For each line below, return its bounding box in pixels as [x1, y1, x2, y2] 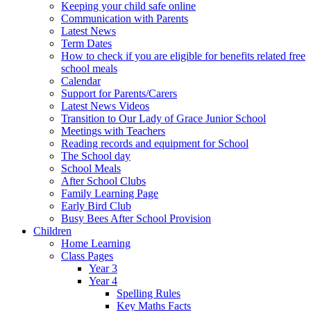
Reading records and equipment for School [61, 137, 249, 149]
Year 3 [89, 262, 117, 274]
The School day [61, 149, 131, 162]
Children [33, 224, 72, 237]
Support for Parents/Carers [61, 87, 177, 99]
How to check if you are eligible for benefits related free [61, 49, 305, 62]
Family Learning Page [61, 187, 158, 199]
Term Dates [61, 37, 112, 49]
